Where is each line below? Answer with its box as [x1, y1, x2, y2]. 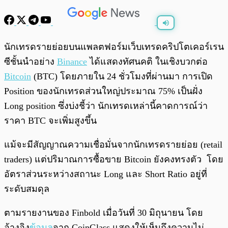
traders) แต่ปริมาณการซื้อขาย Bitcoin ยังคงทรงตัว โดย [4, 154, 223, 165]
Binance [57, 56, 87, 67]
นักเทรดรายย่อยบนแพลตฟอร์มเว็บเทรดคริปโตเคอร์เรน [4, 42, 224, 52]
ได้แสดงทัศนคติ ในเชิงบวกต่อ [87, 56, 208, 67]
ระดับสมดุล [4, 184, 49, 194]
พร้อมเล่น [30, 39, 53, 45]
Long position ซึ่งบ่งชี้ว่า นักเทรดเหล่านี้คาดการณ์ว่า [4, 101, 208, 111]
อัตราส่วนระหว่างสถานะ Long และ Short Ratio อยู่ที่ [4, 169, 207, 180]
